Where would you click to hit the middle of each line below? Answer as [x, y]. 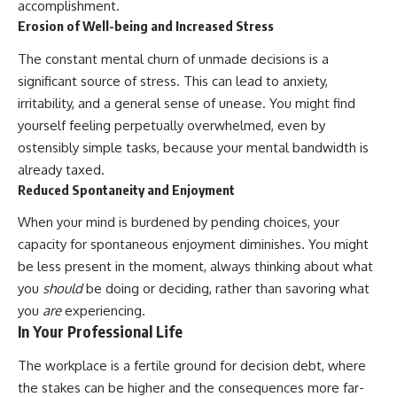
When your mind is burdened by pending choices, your [179, 222]
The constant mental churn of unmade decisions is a [173, 58]
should [62, 289]
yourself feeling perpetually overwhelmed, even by [171, 125]
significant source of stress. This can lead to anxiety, [173, 81]
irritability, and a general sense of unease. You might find [187, 103]
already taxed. [61, 169]
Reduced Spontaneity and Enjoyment [126, 189]
